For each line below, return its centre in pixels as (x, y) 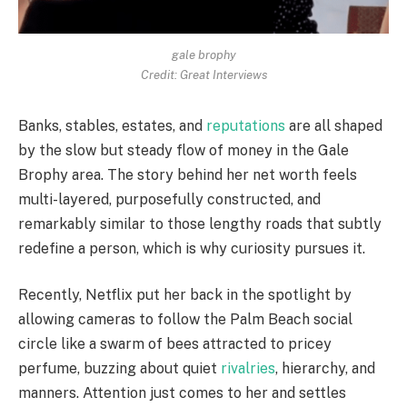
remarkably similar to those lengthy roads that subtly (200, 223)
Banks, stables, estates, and (112, 125)
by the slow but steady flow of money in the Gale (184, 150)
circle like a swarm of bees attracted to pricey (175, 344)
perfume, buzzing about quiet (119, 369)
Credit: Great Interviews (203, 75)
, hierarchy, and (325, 369)
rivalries (248, 369)
